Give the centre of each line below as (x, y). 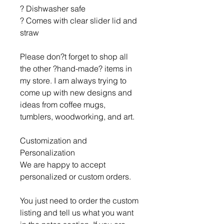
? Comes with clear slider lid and (78, 20)
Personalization (47, 152)
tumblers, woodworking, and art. (77, 116)
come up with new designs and (76, 92)
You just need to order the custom (79, 200)
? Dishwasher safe (53, 8)
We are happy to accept (63, 164)
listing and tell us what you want (77, 212)
